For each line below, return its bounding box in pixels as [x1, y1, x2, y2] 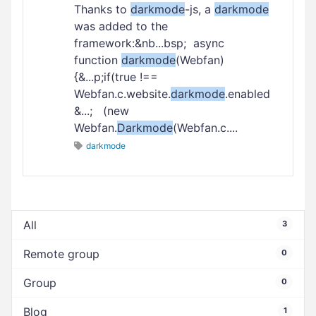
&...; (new [74, 104, 129, 118]
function [74, 53, 121, 67]
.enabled [225, 87, 270, 101]
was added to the [74, 19, 168, 33]
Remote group [23, 247, 99, 261]
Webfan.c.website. [74, 87, 171, 101]
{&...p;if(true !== [74, 70, 158, 84]
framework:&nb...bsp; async [74, 36, 224, 50]
